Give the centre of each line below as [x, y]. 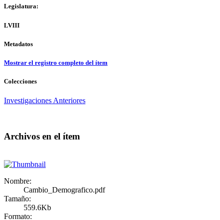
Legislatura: [21, 6]
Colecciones [20, 82]
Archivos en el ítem [42, 136]
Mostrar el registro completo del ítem [56, 62]
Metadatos [18, 44]
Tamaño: [17, 198]
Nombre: [18, 181]
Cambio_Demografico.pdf [64, 190]
